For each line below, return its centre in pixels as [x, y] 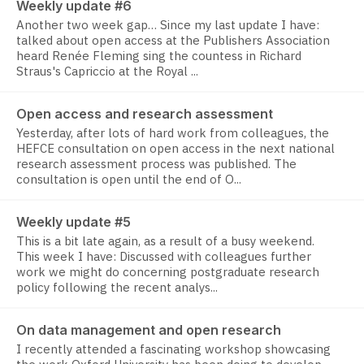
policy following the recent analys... [117, 288]
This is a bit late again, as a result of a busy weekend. [165, 241]
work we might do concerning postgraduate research [168, 272]
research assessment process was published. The [156, 164]
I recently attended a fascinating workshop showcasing [173, 349]
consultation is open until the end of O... [129, 180]
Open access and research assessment [145, 114]
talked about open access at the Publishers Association [173, 41]
